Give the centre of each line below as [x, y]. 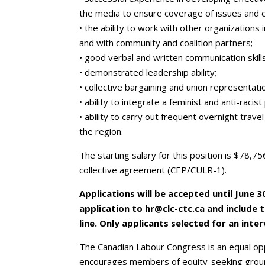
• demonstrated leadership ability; [148, 72]
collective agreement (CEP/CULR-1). [153, 170]
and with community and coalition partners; [166, 43]
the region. [101, 131]
